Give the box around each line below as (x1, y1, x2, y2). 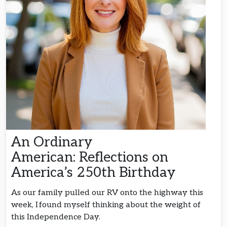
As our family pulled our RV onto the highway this (11, 187, 203, 198)
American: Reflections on (11, 148, 168, 166)
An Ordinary (11, 133, 92, 150)
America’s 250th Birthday (11, 164, 179, 181)
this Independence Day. (11, 212, 102, 222)
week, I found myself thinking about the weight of (11, 200, 201, 210)
